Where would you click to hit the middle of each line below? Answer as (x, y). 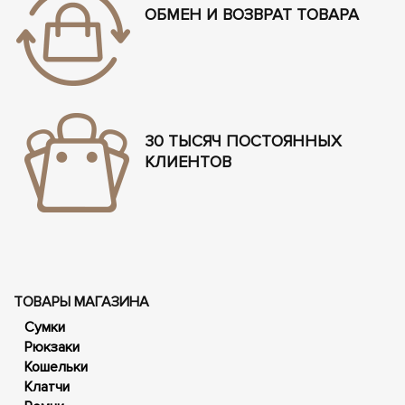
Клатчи (47, 386)
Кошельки (56, 367)
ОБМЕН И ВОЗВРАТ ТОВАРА (252, 14)
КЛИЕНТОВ (188, 161)
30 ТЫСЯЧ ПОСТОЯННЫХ (243, 141)
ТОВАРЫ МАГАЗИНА (81, 301)
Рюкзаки (52, 347)
